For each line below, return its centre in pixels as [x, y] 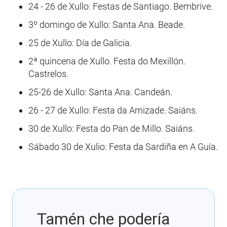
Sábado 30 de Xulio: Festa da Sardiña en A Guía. [123, 147]
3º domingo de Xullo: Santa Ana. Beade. [107, 25]
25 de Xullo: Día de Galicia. [80, 43]
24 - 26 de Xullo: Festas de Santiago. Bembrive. [121, 7]
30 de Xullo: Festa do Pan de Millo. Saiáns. [111, 129]
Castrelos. [48, 74]
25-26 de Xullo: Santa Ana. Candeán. [100, 92]
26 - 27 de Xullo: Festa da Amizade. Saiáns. [113, 110]
